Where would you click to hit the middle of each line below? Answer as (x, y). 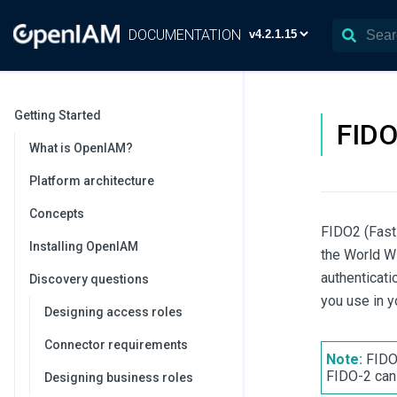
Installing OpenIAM (84, 246)
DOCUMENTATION (185, 35)
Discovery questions (89, 279)
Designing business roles (119, 378)
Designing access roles (113, 312)
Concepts (57, 214)
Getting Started (58, 115)
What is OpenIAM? (81, 148)
